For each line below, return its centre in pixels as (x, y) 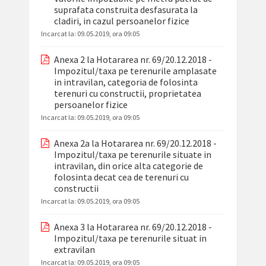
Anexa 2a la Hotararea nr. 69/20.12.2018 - (135, 143)
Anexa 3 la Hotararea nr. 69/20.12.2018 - (133, 227)
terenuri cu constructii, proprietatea (127, 94)
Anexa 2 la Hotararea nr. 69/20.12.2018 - (133, 60)
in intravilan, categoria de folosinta (126, 82)
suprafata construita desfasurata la (126, 10)
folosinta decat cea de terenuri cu (121, 177)
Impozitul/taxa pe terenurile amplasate (135, 71)
